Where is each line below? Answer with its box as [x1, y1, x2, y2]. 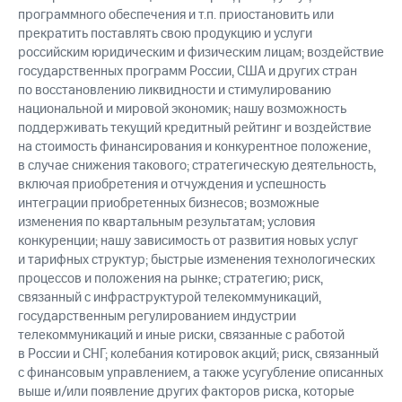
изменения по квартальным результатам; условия [18, 213, 315, 232]
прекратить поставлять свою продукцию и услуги [18, 24, 312, 44]
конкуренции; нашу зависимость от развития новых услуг [18, 232, 358, 251]
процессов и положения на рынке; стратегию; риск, [18, 269, 323, 289]
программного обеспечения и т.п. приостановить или [18, 5, 334, 25]
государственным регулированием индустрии [18, 307, 296, 327]
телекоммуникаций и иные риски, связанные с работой [18, 326, 345, 345]
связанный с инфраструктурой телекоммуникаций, [18, 288, 321, 308]
